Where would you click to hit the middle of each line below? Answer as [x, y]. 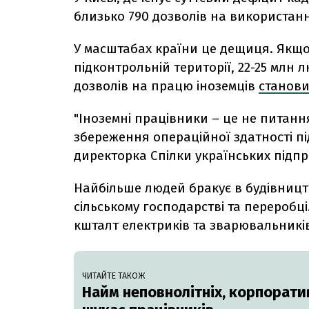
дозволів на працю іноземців [165, 86]
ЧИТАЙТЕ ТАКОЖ [113, 276]
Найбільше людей [130, 188]
